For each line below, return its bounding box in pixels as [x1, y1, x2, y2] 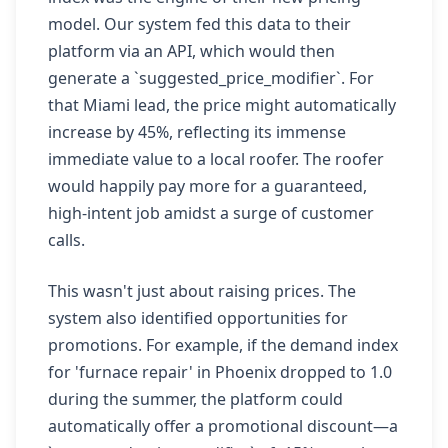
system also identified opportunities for [48, 307, 348, 329]
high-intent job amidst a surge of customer [48, 202, 374, 224]
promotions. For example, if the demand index [48, 334, 398, 356]
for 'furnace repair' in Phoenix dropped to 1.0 [48, 361, 392, 383]
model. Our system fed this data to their [48, 13, 351, 35]
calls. [48, 229, 85, 251]
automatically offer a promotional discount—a [48, 415, 398, 437]
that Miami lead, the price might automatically [48, 94, 396, 116]
